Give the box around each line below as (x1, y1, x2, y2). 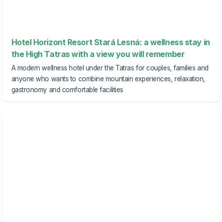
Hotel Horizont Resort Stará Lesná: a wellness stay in (11, 37, 210, 48)
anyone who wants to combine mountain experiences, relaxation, (11, 74, 206, 83)
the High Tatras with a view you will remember (11, 49, 185, 59)
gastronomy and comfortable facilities (11, 85, 123, 94)
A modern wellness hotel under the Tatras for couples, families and (11, 63, 209, 72)
